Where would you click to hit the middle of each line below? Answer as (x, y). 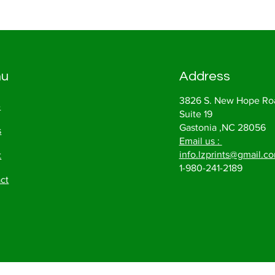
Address (204, 76)
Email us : (200, 141)
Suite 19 (196, 114)
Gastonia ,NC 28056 (222, 127)
